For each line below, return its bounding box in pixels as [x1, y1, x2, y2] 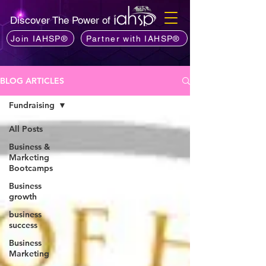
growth [9, 191, 37, 202]
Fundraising [9, 100, 55, 110]
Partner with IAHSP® [86, 33, 180, 43]
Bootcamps [9, 163, 53, 173]
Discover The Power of [10, 14, 113, 26]
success [9, 220, 37, 230]
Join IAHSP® [10, 33, 68, 43]
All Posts [9, 123, 43, 134]
